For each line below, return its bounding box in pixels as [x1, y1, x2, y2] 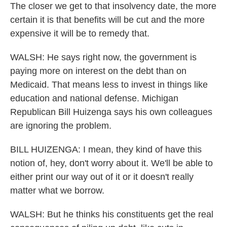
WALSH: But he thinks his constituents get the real [10, 209, 213, 219]
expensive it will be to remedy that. [10, 28, 149, 39]
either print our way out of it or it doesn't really [10, 172, 194, 182]
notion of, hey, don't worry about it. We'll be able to [10, 158, 213, 168]
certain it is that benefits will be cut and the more [10, 15, 205, 25]
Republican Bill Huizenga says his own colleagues [10, 107, 212, 117]
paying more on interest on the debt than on [10, 66, 186, 76]
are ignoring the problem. [10, 121, 111, 131]
